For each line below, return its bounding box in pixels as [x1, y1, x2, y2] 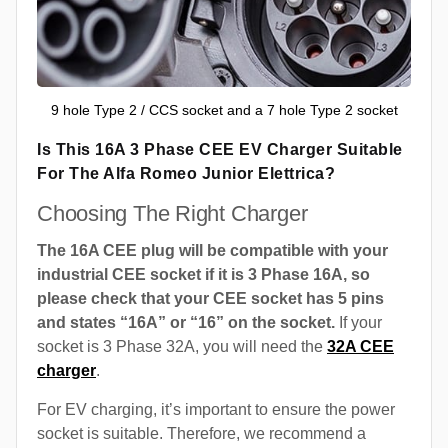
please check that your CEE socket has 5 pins [37, 290, 384, 308]
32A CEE [327, 338, 394, 356]
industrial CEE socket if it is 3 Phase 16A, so [37, 266, 370, 284]
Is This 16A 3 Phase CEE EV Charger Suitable [37, 141, 403, 159]
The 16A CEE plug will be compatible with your [37, 242, 388, 260]
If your [339, 314, 382, 332]
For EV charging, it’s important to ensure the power [37, 401, 395, 419]
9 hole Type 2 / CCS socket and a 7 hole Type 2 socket [50, 102, 398, 119]
